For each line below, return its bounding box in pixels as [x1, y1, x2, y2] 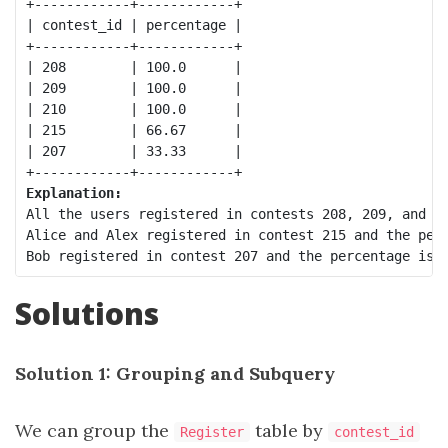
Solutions [15, 293, 159, 334]
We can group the [15, 419, 174, 442]
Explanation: [25, 184, 122, 201]
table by [250, 419, 328, 442]
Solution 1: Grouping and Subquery [15, 362, 335, 385]
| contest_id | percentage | [25, 16, 242, 33]
